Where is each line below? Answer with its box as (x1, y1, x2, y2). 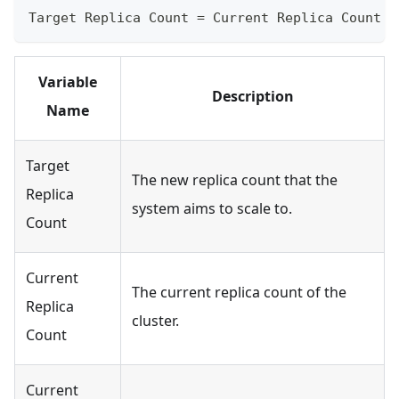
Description (211, 86, 294, 107)
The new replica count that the (132, 170, 338, 191)
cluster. (132, 311, 179, 331)
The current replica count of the (132, 282, 346, 303)
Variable (38, 72, 97, 93)
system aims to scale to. (132, 199, 292, 219)
